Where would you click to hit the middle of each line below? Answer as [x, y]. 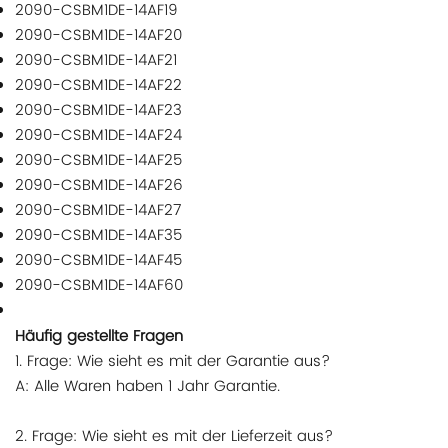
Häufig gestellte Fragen [99, 337]
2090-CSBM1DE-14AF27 [98, 211]
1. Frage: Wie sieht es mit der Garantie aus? [172, 362]
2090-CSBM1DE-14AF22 [98, 86]
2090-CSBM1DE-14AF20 [98, 36]
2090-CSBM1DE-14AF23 [98, 111]
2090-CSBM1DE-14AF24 [98, 136]
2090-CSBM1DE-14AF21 [96, 61]
